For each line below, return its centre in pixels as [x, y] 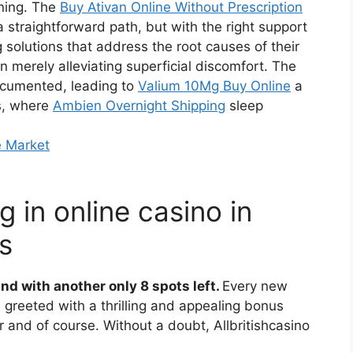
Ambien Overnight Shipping [139, 105]
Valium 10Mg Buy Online [214, 85]
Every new [255, 286]
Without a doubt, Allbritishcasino [206, 326]
